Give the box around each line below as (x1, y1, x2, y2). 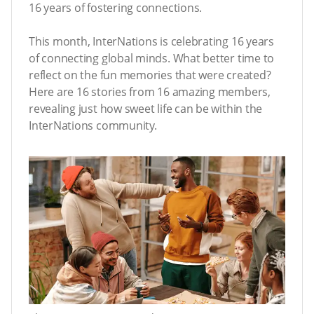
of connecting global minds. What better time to (29, 50, 275, 66)
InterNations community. (29, 118, 157, 133)
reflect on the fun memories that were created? (29, 67, 271, 83)
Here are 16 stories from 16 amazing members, (29, 84, 271, 100)
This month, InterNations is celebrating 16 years (29, 34, 274, 49)
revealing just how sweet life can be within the (29, 101, 263, 116)
